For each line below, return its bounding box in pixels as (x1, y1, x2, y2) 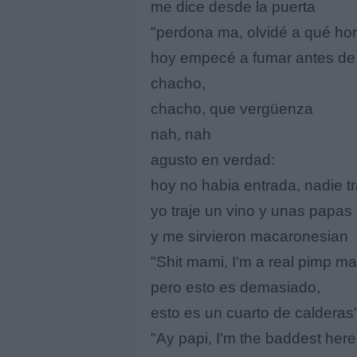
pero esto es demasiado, (151, 278, 320, 296)
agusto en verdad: (151, 151, 275, 168)
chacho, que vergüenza (151, 100, 313, 117)
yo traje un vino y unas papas (151, 202, 352, 219)
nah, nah (151, 125, 211, 143)
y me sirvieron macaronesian (151, 227, 348, 245)
